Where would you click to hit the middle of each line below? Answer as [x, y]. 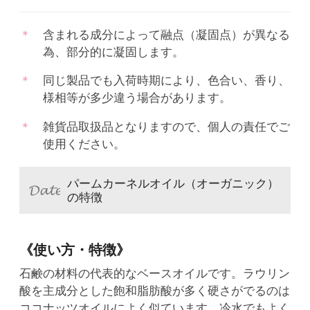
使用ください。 [84, 144]
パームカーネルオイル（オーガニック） [173, 183]
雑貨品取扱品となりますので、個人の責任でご [166, 127]
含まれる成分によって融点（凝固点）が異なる [166, 34]
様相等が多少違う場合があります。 [137, 98]
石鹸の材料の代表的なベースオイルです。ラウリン [155, 273]
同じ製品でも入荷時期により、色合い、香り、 [166, 81]
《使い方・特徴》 [75, 250]
